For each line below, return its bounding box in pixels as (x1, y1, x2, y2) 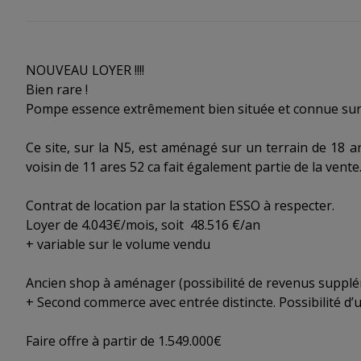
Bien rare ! (26, 80, 88, 98)
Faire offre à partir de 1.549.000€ (26, 331, 222, 350)
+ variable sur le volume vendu (26, 234, 210, 253)
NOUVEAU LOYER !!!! (26, 60, 144, 79)
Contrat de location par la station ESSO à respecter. (26, 196, 334, 214)
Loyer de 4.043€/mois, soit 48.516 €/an (26, 215, 260, 234)
